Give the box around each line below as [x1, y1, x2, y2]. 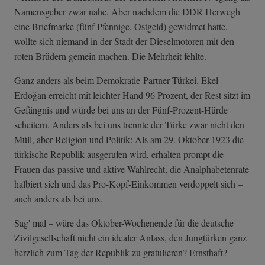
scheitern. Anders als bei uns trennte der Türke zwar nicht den [14, 118, 244, 131]
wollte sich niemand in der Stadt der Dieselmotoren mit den [14, 35, 234, 48]
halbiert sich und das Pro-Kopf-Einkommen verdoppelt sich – [14, 177, 243, 190]
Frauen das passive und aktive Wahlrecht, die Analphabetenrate [14, 163, 249, 176]
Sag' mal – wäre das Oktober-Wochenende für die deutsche [14, 216, 234, 230]
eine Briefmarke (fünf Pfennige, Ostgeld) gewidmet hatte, [14, 20, 228, 33]
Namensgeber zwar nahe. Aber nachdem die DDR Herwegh [14, 5, 240, 18]
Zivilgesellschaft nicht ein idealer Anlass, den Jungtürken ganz [14, 231, 247, 244]
